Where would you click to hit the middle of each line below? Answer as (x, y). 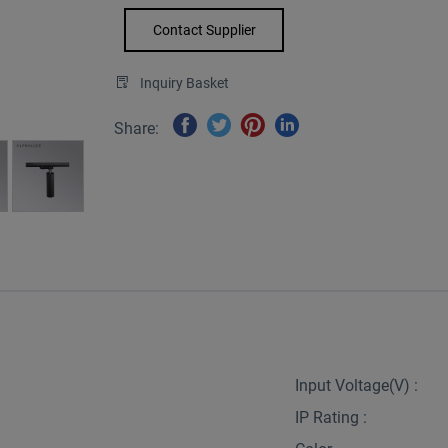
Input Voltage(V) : (356, 385)
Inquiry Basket (184, 83)
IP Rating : (330, 417)
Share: (136, 129)
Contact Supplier (204, 30)
